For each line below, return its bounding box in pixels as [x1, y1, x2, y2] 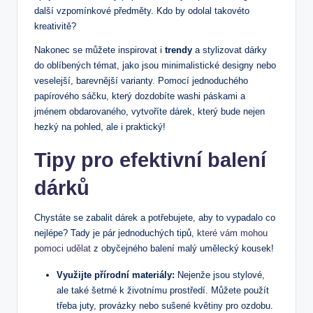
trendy [165, 44, 192, 55]
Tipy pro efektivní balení [34, 148, 266, 171]
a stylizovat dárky [192, 44, 267, 55]
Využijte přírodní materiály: [57, 269, 175, 280]
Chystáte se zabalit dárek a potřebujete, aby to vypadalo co [34, 212, 275, 223]
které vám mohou [197, 227, 268, 238]
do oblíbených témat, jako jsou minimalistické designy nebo [34, 59, 276, 71]
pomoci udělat [34, 242, 91, 254]
